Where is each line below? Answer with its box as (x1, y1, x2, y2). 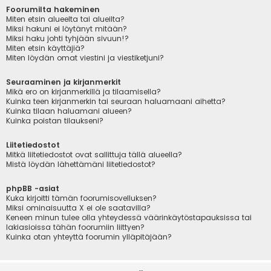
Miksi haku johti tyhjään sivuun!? (6, 33, 129, 44)
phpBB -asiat (6, 183, 59, 194)
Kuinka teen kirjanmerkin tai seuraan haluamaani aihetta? (6, 96, 226, 106)
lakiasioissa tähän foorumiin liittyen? (6, 222, 145, 233)
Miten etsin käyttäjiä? (6, 42, 85, 53)
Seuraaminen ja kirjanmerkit (6, 76, 121, 87)
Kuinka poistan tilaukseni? (6, 115, 103, 126)
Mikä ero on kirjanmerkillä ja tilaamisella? (6, 86, 161, 97)
